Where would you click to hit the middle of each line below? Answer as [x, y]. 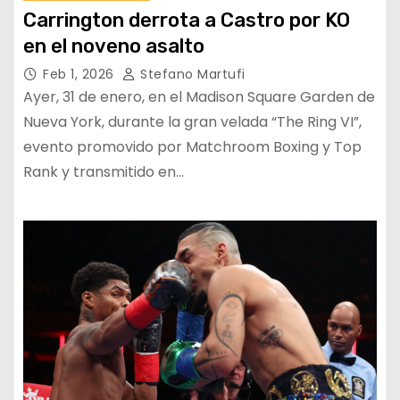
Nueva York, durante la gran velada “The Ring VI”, [192, 121]
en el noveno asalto [114, 46]
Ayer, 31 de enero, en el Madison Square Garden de [199, 96]
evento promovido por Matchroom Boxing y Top [192, 146]
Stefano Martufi [191, 74]
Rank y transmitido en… [104, 171]
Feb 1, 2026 [80, 74]
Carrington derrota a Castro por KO [187, 20]
